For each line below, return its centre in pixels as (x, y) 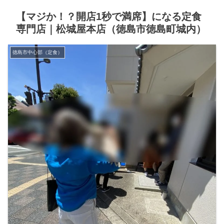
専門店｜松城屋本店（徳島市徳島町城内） (111, 29)
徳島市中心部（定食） (37, 52)
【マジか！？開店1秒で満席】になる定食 (109, 16)
